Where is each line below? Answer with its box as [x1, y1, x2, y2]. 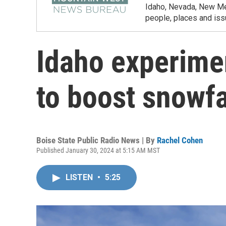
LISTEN [66, 173, 95, 182]
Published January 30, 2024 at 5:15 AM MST [36, 146, 160, 154]
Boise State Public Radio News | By [36, 135, 157, 145]
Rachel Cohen [157, 135, 203, 145]
